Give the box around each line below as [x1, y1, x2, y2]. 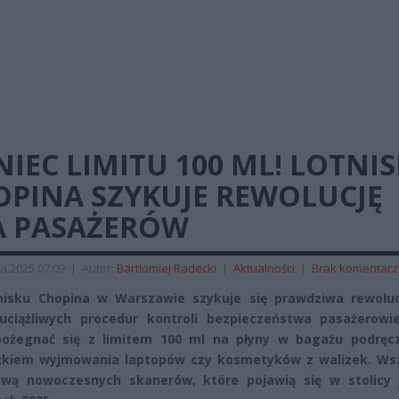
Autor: [82, 260, 117, 276]
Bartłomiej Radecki [117, 260, 216, 276]
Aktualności [233, 260, 295, 276]
